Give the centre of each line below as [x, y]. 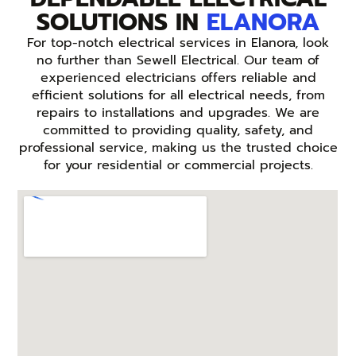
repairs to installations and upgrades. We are [178, 113]
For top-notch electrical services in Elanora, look [178, 43]
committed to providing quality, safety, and [178, 131]
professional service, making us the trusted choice [178, 148]
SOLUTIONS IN [122, 23]
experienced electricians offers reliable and [178, 78]
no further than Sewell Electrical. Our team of [178, 61]
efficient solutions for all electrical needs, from [178, 96]
